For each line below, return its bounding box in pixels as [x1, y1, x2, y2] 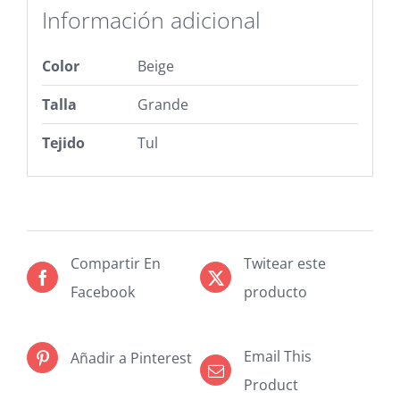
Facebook [71, 281, 135, 302]
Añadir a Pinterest [71, 347, 192, 368]
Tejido [41, 133, 85, 154]
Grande [137, 95, 188, 115]
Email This [244, 346, 312, 366]
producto [244, 281, 307, 302]
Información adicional [41, 4, 261, 35]
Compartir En [71, 253, 161, 273]
